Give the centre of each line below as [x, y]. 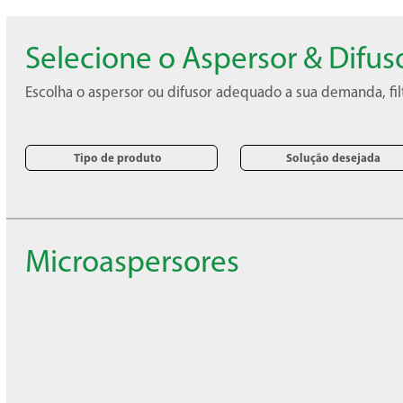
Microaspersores [132, 261]
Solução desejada [333, 157]
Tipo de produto [118, 157]
